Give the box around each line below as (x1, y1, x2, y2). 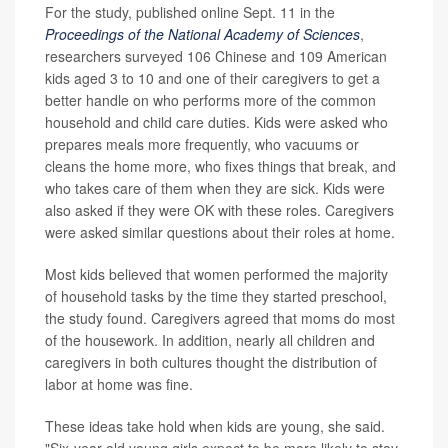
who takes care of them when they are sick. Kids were (45, 178, 385, 199)
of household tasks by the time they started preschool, (45, 286, 387, 307)
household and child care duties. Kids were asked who (45, 112, 388, 133)
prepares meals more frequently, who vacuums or (45, 134, 359, 155)
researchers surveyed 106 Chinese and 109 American (45, 46, 387, 67)
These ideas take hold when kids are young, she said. (45, 416, 385, 437)
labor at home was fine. (45, 374, 193, 395)
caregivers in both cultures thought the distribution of (45, 352, 377, 373)
